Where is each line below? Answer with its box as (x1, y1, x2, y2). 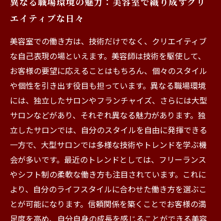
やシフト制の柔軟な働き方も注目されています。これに (10, 168, 206, 180)
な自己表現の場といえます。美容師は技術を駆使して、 (10, 50, 206, 62)
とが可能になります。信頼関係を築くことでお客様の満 (10, 198, 206, 210)
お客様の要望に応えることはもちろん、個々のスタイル (10, 65, 207, 76)
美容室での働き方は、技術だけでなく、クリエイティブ (10, 35, 207, 47)
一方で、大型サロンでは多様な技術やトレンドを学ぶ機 (10, 139, 207, 150)
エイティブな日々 (10, 12, 84, 24)
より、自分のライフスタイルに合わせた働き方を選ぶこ (10, 183, 207, 195)
